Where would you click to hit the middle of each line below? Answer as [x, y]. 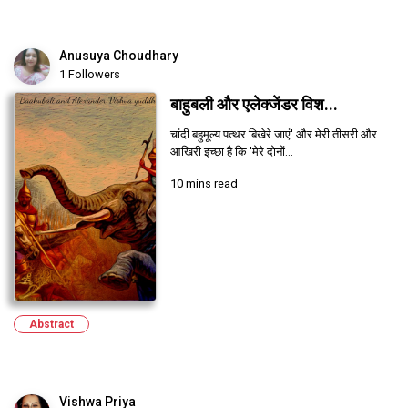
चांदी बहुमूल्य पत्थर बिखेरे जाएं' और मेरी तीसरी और [273, 134]
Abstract [51, 324]
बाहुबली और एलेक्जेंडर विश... [254, 104]
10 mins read [204, 183]
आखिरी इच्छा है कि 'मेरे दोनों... [231, 151]
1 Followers [90, 74]
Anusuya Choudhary [119, 55]
